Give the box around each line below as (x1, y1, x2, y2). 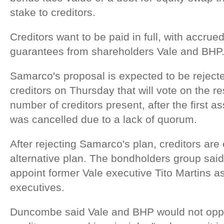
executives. (10, 181, 64, 193)
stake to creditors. (10, 6, 95, 18)
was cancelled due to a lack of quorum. (10, 113, 197, 125)
